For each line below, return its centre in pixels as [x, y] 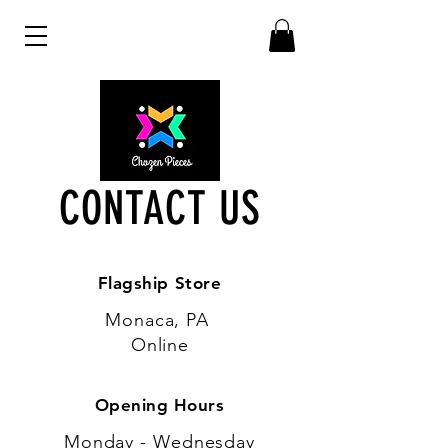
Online [160, 345]
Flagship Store [159, 283]
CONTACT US [160, 209]
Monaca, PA [160, 320]
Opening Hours [159, 405]
